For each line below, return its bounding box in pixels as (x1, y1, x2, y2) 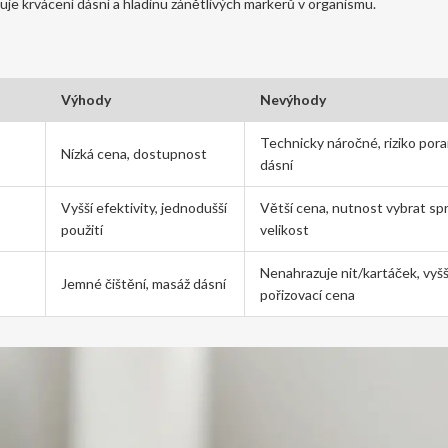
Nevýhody (260, 91, 326, 108)
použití (61, 221, 103, 238)
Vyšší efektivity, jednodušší (61, 199, 227, 216)
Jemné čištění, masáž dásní (61, 275, 226, 292)
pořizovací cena (260, 286, 355, 303)
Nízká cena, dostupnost (61, 145, 207, 162)
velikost (260, 221, 309, 238)
